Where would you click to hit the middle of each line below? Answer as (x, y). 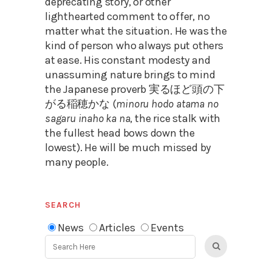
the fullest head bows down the (120, 133)
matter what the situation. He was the (136, 31)
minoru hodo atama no (167, 104)
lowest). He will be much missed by (128, 147)
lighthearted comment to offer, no (127, 16)
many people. (77, 162)
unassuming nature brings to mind (130, 74)
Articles (117, 227)
